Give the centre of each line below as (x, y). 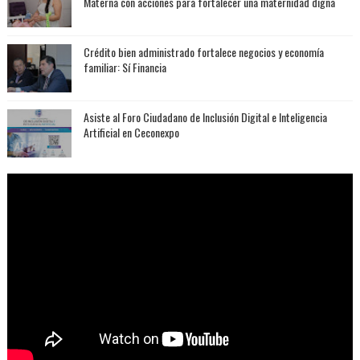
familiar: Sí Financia (125, 67)
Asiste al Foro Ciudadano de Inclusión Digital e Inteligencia (205, 117)
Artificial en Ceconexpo (131, 132)
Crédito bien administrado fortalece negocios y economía (203, 51)
